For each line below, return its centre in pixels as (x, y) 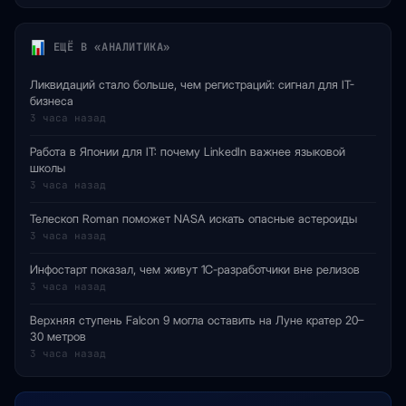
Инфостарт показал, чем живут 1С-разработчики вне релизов (195, 269)
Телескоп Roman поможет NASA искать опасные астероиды (193, 218)
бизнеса (52, 101)
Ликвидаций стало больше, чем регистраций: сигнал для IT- (192, 84)
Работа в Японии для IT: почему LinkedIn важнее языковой (188, 151)
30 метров (58, 336)
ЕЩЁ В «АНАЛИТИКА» (108, 48)
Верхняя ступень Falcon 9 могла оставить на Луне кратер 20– (197, 320)
